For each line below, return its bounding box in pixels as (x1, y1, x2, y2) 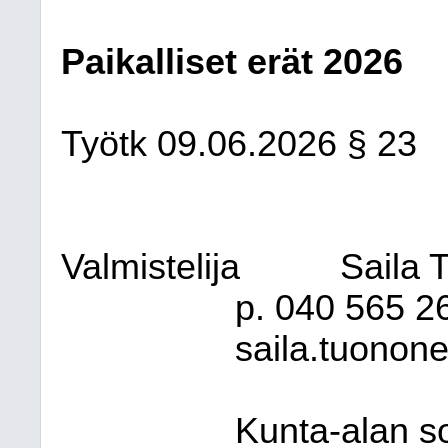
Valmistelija (61, 247, 240, 287)
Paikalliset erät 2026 (61, 42, 403, 82)
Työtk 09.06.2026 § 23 (61, 124, 417, 164)
